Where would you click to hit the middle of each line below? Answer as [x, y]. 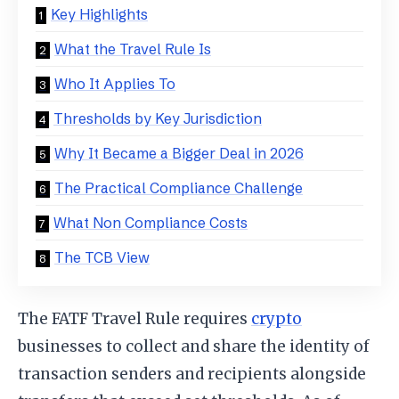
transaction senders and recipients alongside [192, 375]
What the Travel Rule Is [133, 49]
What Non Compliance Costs [151, 222]
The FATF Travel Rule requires [134, 319]
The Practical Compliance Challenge [179, 187]
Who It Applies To [115, 83]
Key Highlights [99, 14]
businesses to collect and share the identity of [194, 347]
